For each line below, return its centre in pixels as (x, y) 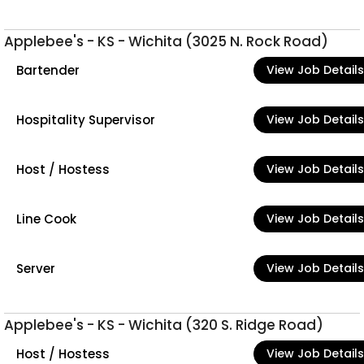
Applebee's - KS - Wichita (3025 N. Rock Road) (166, 41)
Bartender (48, 70)
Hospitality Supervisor (86, 119)
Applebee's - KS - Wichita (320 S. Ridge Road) (164, 325)
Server (36, 268)
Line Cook (46, 219)
